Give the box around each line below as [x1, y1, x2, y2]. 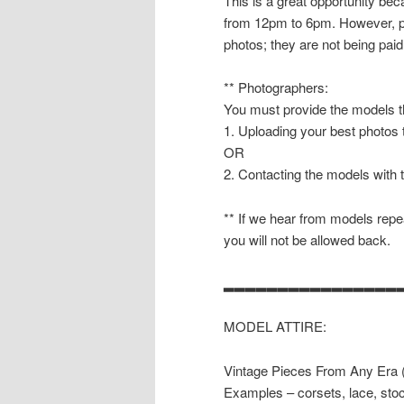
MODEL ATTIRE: [224, 317, 326, 336]
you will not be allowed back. [224, 229, 390, 249]
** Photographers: [224, 78, 328, 97]
